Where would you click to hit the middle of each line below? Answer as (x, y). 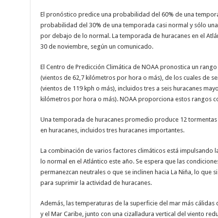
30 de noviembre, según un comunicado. (97, 47)
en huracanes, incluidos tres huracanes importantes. (112, 130)
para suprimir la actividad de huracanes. (96, 183)
